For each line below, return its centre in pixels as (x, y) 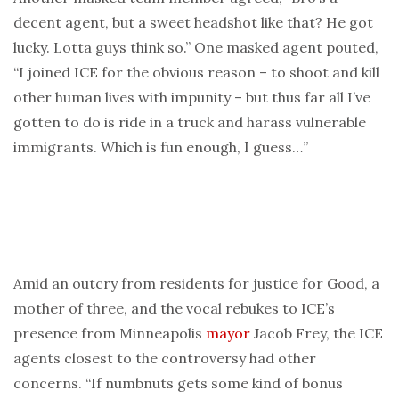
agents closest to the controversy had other (165, 358)
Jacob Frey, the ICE (317, 334)
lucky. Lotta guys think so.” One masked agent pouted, (196, 48)
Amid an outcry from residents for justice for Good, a (196, 284)
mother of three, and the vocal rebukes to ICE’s (174, 309)
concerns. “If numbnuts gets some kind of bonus (178, 383)
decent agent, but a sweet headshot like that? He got (193, 23)
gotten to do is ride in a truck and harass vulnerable (190, 122)
